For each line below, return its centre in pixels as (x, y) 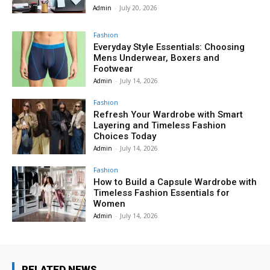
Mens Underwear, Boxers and (157, 58)
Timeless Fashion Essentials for (162, 193)
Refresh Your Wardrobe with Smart (168, 115)
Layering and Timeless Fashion (160, 126)
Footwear (114, 69)
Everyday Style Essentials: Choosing (169, 47)
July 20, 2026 (139, 8)
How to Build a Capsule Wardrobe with (175, 182)
